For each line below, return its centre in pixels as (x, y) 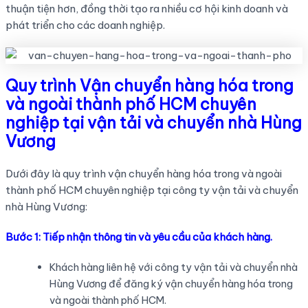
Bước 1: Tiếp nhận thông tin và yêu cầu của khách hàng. (139, 237)
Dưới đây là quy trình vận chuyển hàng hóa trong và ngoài (143, 174)
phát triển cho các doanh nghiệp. (85, 25)
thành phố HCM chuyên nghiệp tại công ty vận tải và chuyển (152, 190)
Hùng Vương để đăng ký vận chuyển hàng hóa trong (171, 284)
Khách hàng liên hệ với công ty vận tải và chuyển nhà (173, 267)
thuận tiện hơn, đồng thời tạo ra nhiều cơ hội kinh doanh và (146, 9)
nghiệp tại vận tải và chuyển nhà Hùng (153, 123)
